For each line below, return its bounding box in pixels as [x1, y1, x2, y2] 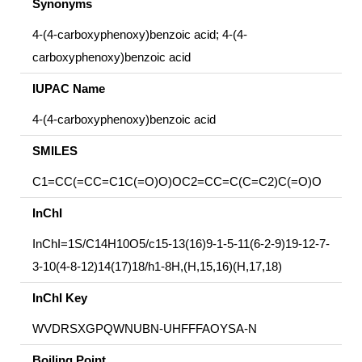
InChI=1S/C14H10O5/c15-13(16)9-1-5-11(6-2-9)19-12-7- [32, 236, 330, 250]
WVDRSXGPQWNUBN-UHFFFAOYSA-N [32, 321, 257, 335]
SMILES [32, 143, 78, 158]
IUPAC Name [32, 81, 105, 95]
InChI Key [32, 290, 87, 305]
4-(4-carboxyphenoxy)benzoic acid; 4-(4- [32, 27, 247, 41]
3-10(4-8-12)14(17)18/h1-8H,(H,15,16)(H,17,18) [32, 259, 282, 273]
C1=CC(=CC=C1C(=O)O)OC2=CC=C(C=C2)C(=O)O [32, 174, 322, 188]
